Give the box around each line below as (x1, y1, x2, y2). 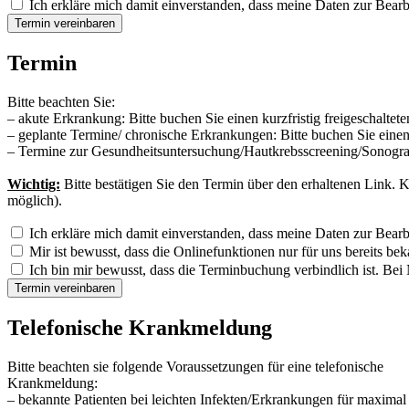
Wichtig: (7, 175, 60, 192)
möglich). (7, 192, 62, 208)
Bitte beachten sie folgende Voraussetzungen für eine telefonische (7, 358, 383, 374)
